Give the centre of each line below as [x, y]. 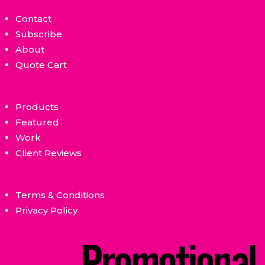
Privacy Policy [47, 211]
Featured [38, 122]
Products [37, 107]
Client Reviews [49, 153]
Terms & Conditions [60, 195]
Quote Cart [41, 65]
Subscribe [39, 34]
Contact [34, 19]
